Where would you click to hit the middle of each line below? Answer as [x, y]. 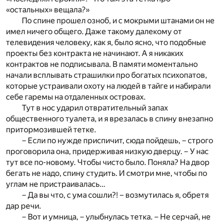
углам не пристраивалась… [56, 184]
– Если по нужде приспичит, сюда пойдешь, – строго [117, 141]
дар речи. [24, 206]
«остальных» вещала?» [48, 10]
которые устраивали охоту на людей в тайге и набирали [108, 86]
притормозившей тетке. [51, 130]
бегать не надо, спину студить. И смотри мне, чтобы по [107, 173]
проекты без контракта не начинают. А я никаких [95, 54]
